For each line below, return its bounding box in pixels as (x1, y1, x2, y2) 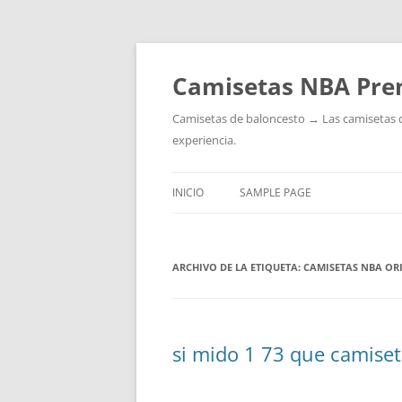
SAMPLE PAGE (240, 185, 311, 200)
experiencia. (172, 132, 236, 148)
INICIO (172, 185, 204, 200)
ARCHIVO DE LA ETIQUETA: (172, 260, 303, 274)
